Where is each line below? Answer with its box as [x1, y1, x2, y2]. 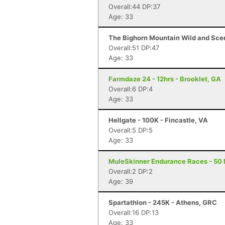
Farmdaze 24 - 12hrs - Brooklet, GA [108, 75, 221, 83]
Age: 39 [108, 177, 133, 185]
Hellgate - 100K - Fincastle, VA [108, 116, 208, 124]
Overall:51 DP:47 [108, 44, 159, 52]
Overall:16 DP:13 [108, 208, 159, 216]
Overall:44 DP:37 [108, 3, 160, 11]
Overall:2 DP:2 [108, 167, 153, 175]
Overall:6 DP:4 [108, 85, 153, 93]
